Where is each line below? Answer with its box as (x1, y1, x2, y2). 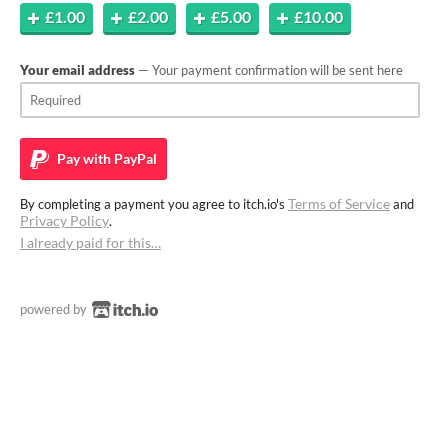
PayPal (111, 150, 157, 167)
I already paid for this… (20, 234, 161, 251)
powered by (20, 301, 90, 317)
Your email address (20, 62, 135, 78)
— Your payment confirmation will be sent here (135, 62, 403, 78)
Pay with (54, 150, 111, 167)
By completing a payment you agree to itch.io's (20, 196, 288, 212)
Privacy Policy (20, 212, 109, 229)
